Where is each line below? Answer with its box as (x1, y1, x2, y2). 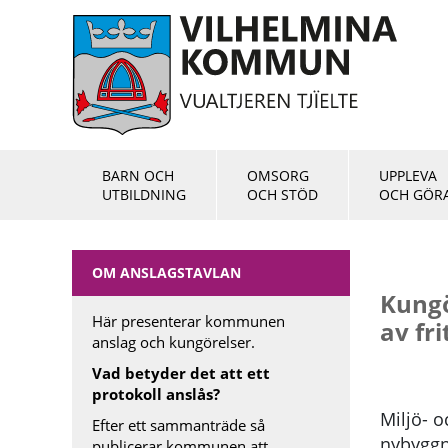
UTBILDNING (102, 185, 186, 204)
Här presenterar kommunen (92, 311, 285, 331)
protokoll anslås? (92, 384, 220, 404)
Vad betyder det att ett (92, 363, 270, 383)
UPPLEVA (379, 166, 437, 185)
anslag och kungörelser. (92, 332, 255, 352)
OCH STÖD (247, 185, 318, 204)
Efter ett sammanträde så (92, 415, 265, 435)
